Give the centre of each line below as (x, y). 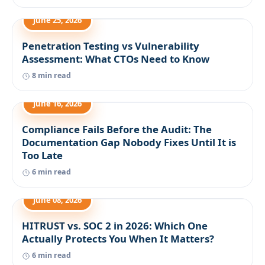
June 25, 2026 (57, 20)
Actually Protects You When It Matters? (118, 239)
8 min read (51, 75)
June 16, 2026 (57, 104)
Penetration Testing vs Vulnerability (111, 46)
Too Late (42, 155)
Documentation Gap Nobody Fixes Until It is (129, 142)
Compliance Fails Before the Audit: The (117, 129)
